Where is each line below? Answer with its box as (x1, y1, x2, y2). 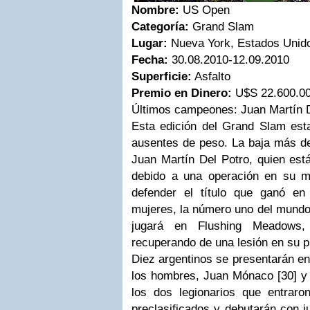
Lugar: (131, 36, 167, 50)
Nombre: (131, 3, 179, 17)
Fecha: (131, 53, 168, 66)
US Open (179, 3, 230, 17)
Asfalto (192, 69, 230, 83)
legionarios (179, 285, 235, 299)
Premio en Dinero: (131, 86, 232, 100)
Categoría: (131, 19, 189, 33)
